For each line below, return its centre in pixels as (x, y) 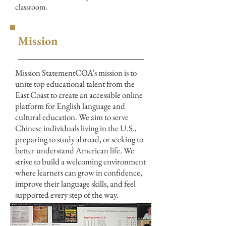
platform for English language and (70, 106)
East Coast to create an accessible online (79, 95)
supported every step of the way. (67, 195)
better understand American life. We (75, 150)
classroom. (31, 7)
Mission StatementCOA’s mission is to (76, 73)
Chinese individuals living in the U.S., (76, 128)
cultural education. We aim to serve (72, 117)
